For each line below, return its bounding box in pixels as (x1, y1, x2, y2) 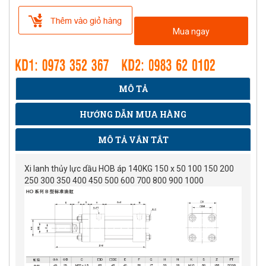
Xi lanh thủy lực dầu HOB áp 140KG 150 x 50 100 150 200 (24, 163, 234, 173)
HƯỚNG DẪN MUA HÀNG (80, 108, 186, 120)
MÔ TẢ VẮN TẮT (97, 134, 169, 145)
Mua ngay (172, 27, 210, 37)
